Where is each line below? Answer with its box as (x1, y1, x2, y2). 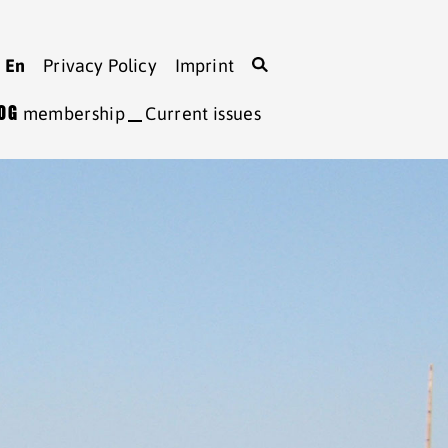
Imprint (174, 55, 234, 76)
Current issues (145, 103, 262, 124)
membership (18, 103, 126, 124)
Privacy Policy (43, 55, 157, 76)
